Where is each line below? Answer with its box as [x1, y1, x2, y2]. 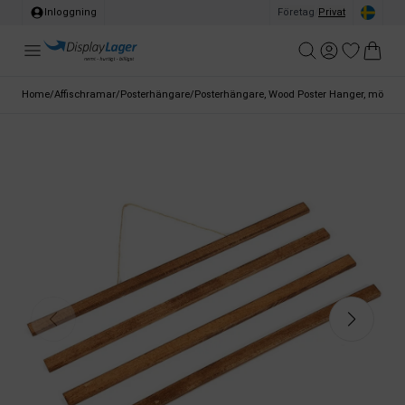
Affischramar [54, 89, 116, 100]
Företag [278, 6, 315, 18]
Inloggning [44, 6, 97, 18]
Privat [318, 6, 345, 18]
